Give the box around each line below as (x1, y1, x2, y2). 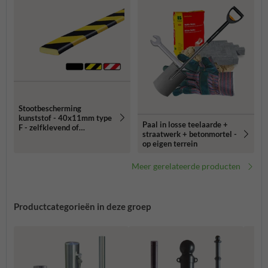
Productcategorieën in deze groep (14, 201, 151, 212)
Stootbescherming (19, 103, 81, 113)
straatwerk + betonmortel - (142, 129, 237, 139)
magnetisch (19, 132, 59, 142)
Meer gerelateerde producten (132, 161, 240, 171)
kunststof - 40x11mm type (19, 112, 112, 123)
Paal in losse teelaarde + (142, 120, 228, 129)
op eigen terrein (142, 139, 197, 148)
